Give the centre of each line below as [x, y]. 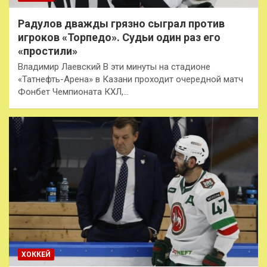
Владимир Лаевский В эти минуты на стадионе [114, 66]
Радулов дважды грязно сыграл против [121, 23]
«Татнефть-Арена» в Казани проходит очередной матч [131, 79]
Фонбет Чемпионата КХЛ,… [73, 91]
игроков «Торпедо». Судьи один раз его [119, 37]
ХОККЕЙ [36, 254]
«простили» [48, 51]
